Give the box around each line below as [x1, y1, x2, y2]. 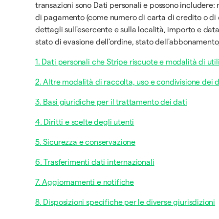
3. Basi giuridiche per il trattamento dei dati [35, 98, 187, 106]
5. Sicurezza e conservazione [35, 138, 135, 146]
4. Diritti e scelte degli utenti [35, 118, 134, 126]
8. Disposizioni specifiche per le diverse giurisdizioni [35, 198, 216, 206]
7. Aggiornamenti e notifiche [35, 178, 134, 186]
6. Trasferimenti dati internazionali [35, 158, 154, 166]
